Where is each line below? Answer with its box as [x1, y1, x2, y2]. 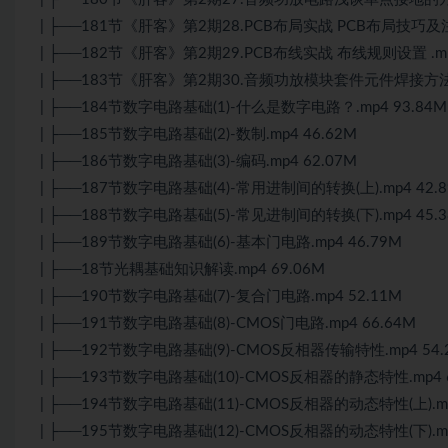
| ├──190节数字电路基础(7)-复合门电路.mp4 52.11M [40, 288, 402, 304]
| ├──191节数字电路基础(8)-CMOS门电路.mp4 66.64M [40, 315, 416, 331]
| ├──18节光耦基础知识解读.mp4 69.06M [40, 261, 325, 277]
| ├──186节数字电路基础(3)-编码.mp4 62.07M [40, 153, 357, 169]
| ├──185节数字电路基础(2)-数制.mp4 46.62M [40, 126, 357, 142]
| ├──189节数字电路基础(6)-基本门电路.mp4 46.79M [40, 234, 402, 250]
